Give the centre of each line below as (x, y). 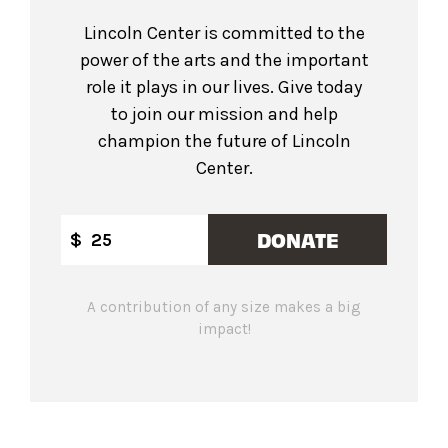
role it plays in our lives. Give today (224, 87)
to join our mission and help (224, 114)
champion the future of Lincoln (224, 141)
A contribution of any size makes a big (224, 307)
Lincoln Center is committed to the (224, 33)
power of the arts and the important (224, 60)
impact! (224, 329)
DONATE (297, 240)
